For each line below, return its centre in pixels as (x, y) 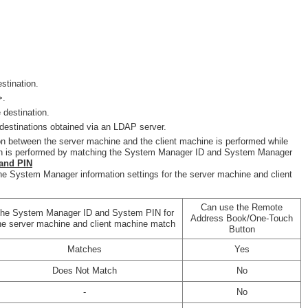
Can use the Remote (242, 207)
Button (242, 229)
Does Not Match (84, 271)
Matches (84, 249)
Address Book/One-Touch (242, 218)
